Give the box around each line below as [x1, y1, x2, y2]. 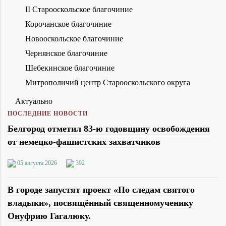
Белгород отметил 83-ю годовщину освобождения [8, 124, 210, 134]
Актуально [15, 97, 52, 106]
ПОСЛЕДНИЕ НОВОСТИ [8, 110, 88, 118]
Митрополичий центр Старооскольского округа [25, 78, 190, 87]
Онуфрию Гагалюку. [8, 210, 91, 221]
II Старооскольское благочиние [25, 5, 133, 14]
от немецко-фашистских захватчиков [8, 137, 160, 147]
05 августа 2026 [17, 159, 57, 167]
